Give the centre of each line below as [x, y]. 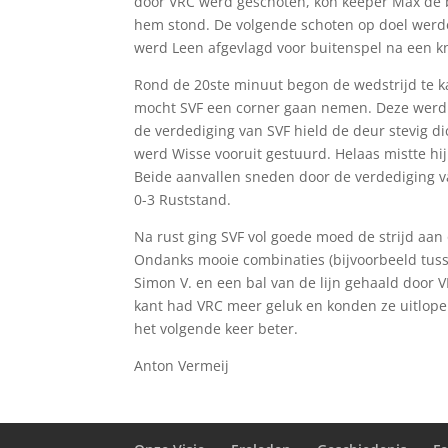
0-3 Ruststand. [183, 199]
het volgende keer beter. [216, 328]
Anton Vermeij [182, 365]
